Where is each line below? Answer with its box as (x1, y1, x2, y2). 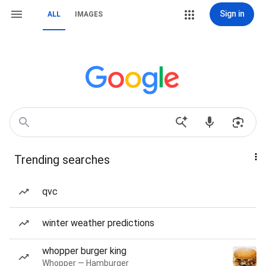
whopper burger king (42, 245, 126, 256)
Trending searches (14, 153, 110, 167)
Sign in (219, 9, 245, 18)
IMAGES (75, 10, 103, 18)
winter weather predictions (42, 217, 154, 229)
